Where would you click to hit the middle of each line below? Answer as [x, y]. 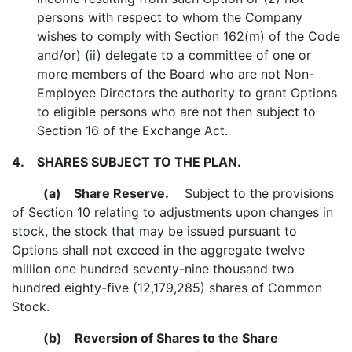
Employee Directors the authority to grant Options [187, 93]
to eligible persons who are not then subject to [176, 112]
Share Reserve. [115, 193]
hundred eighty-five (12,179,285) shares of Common [167, 288]
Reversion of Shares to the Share [170, 338]
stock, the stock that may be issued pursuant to [154, 231]
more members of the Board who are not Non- [176, 74]
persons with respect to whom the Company [170, 17]
